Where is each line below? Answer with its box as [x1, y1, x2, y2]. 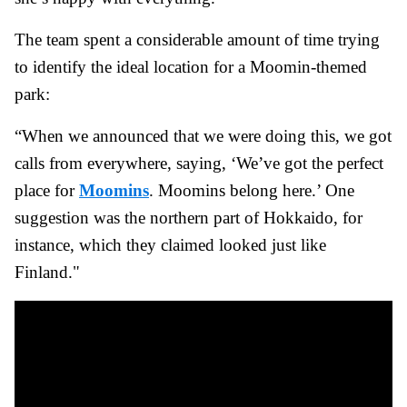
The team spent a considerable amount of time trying [15, 30, 380, 50]
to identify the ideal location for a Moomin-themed [15, 57, 367, 77]
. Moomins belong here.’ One [149, 181, 354, 201]
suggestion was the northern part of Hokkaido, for [15, 208, 362, 228]
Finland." [15, 263, 80, 283]
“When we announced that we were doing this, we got [15, 126, 392, 146]
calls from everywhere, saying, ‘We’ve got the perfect [15, 154, 383, 174]
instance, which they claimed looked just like [15, 235, 326, 255]
